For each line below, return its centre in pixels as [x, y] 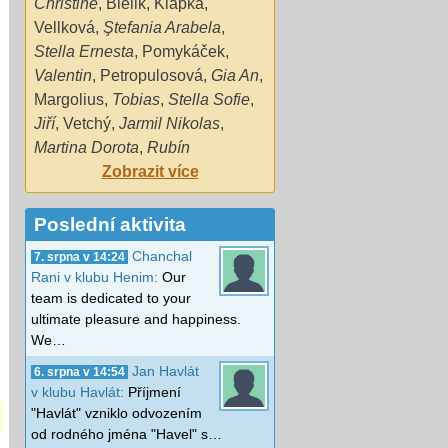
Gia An [235, 75]
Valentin [63, 75]
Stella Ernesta [84, 51]
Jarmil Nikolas [169, 123]
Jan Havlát [165, 370]
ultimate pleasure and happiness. [136, 318]
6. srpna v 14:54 [79, 371]
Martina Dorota [86, 147]
